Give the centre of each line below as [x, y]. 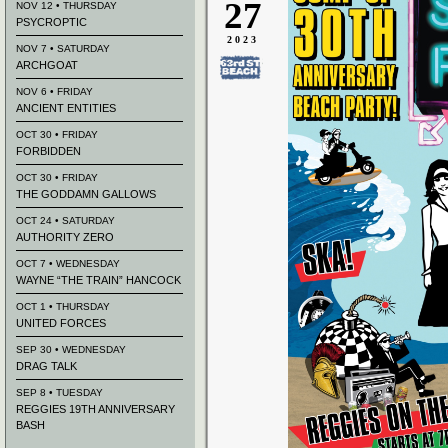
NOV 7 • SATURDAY [63, 48]
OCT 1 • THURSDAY [63, 306]
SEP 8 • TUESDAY [59, 392]
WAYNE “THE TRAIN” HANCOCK [98, 280]
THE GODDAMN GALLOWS [86, 194]
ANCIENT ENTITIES [66, 108]
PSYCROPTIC [51, 22]
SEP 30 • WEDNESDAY [71, 349]
